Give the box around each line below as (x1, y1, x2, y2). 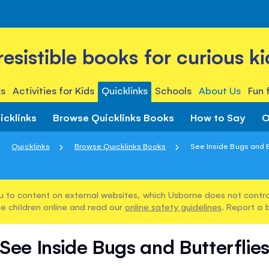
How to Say (190, 110, 246, 124)
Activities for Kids (12, 83, 94, 97)
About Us (199, 83, 241, 97)
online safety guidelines (124, 201, 222, 213)
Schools (155, 83, 192, 97)
